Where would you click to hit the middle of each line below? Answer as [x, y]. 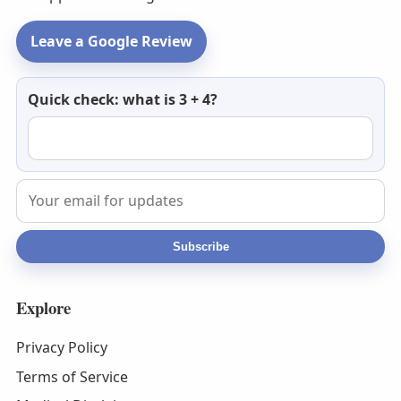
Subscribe [200, 246]
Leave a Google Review [111, 42]
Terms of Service [72, 376]
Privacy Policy [61, 348]
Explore [43, 307]
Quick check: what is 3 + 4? [122, 100]
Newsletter [52, 87]
